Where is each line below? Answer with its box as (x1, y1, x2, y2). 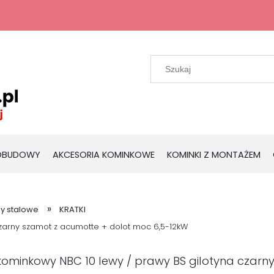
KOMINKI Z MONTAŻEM (167, 149, 261, 161)
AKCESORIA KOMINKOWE (53, 149, 155, 161)
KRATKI (59, 204, 86, 215)
